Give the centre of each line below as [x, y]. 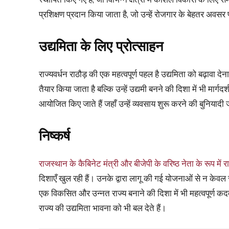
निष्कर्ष [54, 136]
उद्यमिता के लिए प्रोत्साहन [101, 46]
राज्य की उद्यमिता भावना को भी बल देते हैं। [102, 208]
